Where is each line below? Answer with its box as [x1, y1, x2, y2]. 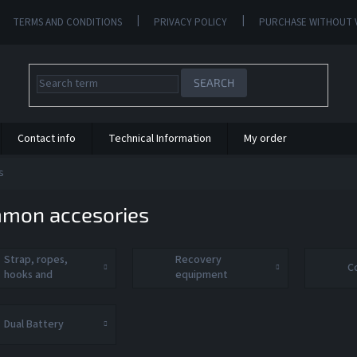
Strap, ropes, [3, 252, 68, 269]
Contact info [18, 131, 76, 147]
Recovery [175, 252, 222, 269]
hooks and [3, 267, 53, 284]
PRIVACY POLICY [154, 14, 228, 29]
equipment [175, 267, 229, 284]
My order [244, 131, 287, 147]
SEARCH [194, 76, 235, 90]
